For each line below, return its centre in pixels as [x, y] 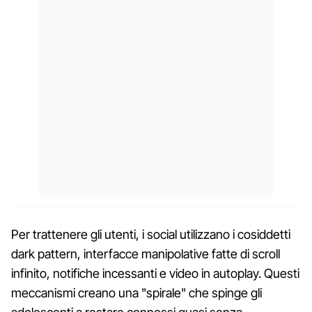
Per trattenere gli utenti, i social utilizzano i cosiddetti [151, 234]
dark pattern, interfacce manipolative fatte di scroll [146, 253]
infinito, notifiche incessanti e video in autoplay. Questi [155, 273]
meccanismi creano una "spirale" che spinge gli [136, 292]
